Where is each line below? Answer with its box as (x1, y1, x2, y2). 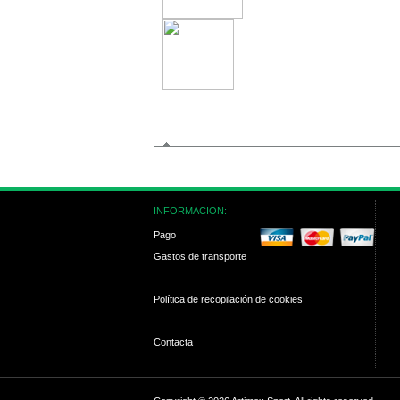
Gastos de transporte (154, 251, 246, 262)
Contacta (154, 337, 193, 347)
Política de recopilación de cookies (154, 294, 303, 304)
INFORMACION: (154, 205, 227, 216)
